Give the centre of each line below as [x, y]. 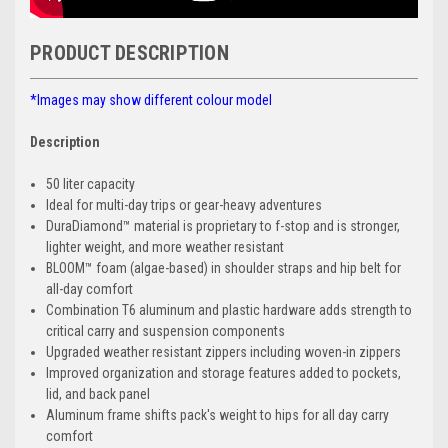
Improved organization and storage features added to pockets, [224, 373]
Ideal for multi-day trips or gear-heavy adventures [184, 205]
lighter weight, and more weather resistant [165, 247]
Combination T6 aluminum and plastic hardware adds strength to [229, 310]
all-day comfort [90, 289]
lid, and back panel [98, 394]
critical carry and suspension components [166, 331]
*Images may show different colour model [151, 100]
